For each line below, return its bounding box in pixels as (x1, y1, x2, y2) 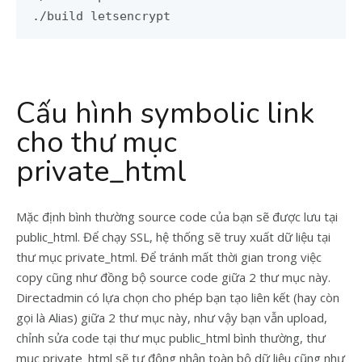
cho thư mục (16, 122, 177, 162)
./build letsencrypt (32, 8, 170, 23)
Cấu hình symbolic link (16, 93, 314, 133)
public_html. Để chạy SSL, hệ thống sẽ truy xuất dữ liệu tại (16, 228, 330, 245)
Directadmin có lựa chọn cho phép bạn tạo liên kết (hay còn (16, 288, 339, 305)
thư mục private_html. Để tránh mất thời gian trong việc (16, 248, 322, 265)
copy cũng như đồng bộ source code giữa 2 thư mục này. (16, 268, 330, 285)
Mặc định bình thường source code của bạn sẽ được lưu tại (16, 208, 338, 225)
